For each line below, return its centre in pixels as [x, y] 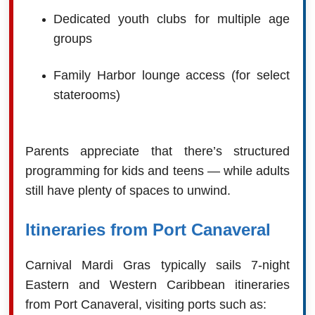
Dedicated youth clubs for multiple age [172, 19]
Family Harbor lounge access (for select [172, 75]
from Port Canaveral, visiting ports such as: [146, 304]
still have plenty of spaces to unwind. [128, 190]
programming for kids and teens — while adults [157, 171]
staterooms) [86, 95]
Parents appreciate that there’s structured [157, 151]
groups [72, 38]
